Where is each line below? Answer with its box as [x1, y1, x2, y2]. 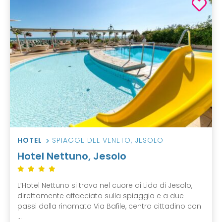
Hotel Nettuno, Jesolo [17, 149, 126, 164]
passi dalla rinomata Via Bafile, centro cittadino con [17, 201, 201, 212]
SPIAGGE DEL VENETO [52, 135, 131, 146]
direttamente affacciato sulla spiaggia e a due [17, 191, 184, 201]
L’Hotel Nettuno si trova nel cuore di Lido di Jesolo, [17, 180, 192, 191]
